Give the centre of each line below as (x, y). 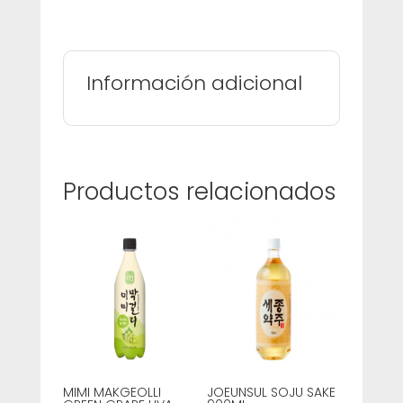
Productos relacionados (199, 191)
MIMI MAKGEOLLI (112, 392)
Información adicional (194, 83)
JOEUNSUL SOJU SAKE (272, 392)
